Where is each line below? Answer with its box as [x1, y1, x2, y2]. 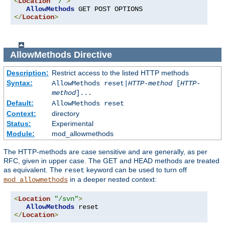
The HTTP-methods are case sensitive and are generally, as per [4, 148, 207, 156]
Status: [6, 120, 31, 128]
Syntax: [6, 79, 33, 87]
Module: [6, 130, 35, 138]
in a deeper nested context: [68, 175, 157, 184]
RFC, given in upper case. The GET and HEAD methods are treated [4, 157, 219, 165]
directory [51, 109, 79, 118]
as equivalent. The [4, 166, 64, 174]
